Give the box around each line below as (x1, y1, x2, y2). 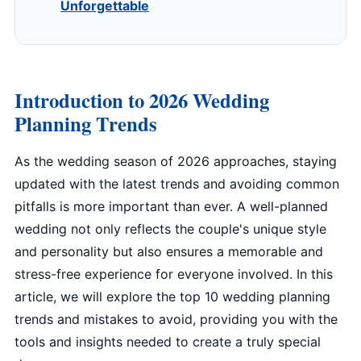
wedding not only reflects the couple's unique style (15, 221, 326, 237)
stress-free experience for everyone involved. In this (15, 266, 333, 282)
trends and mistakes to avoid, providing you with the (15, 311, 338, 327)
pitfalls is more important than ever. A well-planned (15, 198, 328, 214)
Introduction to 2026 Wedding (15, 85, 269, 114)
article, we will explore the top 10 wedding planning (15, 288, 330, 305)
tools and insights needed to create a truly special (15, 334, 321, 350)
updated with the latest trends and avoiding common (15, 176, 339, 192)
